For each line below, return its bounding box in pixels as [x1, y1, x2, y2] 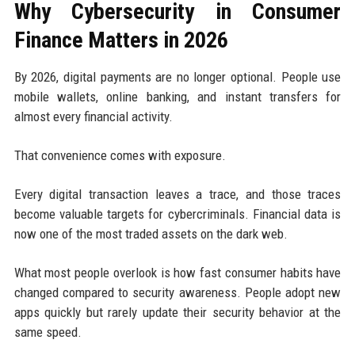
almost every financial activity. [13, 108, 173, 124]
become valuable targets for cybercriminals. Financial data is [13, 205, 342, 222]
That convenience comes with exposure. [13, 147, 226, 163]
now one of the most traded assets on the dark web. [13, 225, 288, 242]
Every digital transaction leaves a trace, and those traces [13, 185, 342, 202]
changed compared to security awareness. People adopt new [13, 284, 342, 300]
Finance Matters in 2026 [13, 26, 228, 53]
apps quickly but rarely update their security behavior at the [13, 303, 342, 320]
